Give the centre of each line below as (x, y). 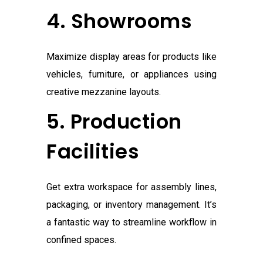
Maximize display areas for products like (131, 57)
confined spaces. (81, 240)
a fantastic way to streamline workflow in (131, 222)
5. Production (114, 122)
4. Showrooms (119, 21)
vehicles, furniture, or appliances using (131, 75)
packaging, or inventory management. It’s (131, 205)
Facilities (93, 152)
